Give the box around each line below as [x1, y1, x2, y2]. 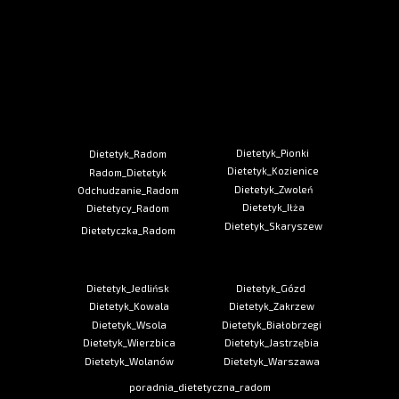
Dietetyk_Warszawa [223, 355, 320, 367]
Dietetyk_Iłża [241, 201, 305, 213]
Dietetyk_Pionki [235, 147, 309, 159]
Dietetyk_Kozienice [227, 165, 319, 176]
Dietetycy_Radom [86, 202, 169, 214]
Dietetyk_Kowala [88, 300, 169, 312]
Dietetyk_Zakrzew [228, 300, 314, 312]
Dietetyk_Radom [89, 148, 167, 159]
